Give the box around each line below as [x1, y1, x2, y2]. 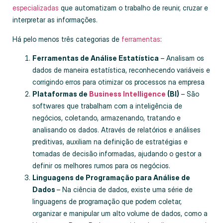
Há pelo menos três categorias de [12, 34, 121, 43]
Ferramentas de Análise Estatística [32, 53, 159, 62]
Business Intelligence [89, 89, 166, 98]
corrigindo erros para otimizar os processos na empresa [32, 77, 205, 86]
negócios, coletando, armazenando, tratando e [32, 113, 181, 122]
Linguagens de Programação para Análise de [32, 173, 190, 182]
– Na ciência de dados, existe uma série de [57, 185, 193, 194]
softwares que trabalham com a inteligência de [32, 101, 182, 110]
